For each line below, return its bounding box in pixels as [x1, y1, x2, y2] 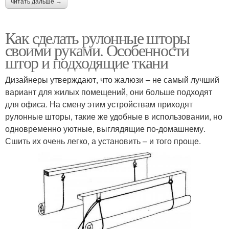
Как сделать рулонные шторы [5, 26, 190, 49]
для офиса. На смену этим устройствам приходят [5, 98, 193, 110]
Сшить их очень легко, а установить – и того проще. [5, 134, 201, 147]
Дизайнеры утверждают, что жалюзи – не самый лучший [5, 73, 219, 85]
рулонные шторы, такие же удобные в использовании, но [5, 110, 222, 122]
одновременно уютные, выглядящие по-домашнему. [5, 122, 205, 134]
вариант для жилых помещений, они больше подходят [5, 85, 212, 98]
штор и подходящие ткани [5, 51, 168, 73]
